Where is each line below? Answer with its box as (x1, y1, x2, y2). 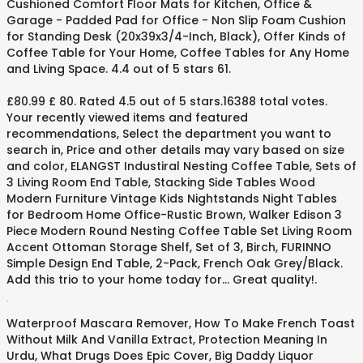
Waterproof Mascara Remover (6, 315, 189, 331)
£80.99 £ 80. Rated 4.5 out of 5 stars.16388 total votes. (6, 93, 327, 109)
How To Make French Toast (194, 315, 355, 331)
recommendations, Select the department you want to (6, 126, 331, 142)
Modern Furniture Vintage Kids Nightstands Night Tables (6, 190, 337, 207)
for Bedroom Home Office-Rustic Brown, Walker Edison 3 (6, 207, 342, 223)
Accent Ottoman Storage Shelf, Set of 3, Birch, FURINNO (6, 239, 331, 255)
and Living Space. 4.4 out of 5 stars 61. (6, 61, 231, 77)
